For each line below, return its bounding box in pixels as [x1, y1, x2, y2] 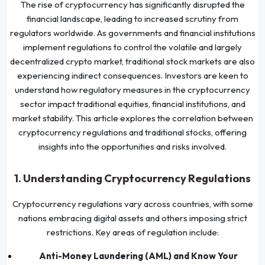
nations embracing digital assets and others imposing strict [18, 212, 247, 224]
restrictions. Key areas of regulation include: [46, 226, 219, 238]
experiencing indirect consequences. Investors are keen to [17, 69, 248, 81]
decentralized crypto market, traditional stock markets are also [10, 55, 255, 67]
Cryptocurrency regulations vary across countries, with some [12, 198, 253, 209]
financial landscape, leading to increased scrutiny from [27, 12, 238, 24]
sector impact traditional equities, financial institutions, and [20, 98, 245, 109]
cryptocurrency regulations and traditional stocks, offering [18, 126, 247, 138]
